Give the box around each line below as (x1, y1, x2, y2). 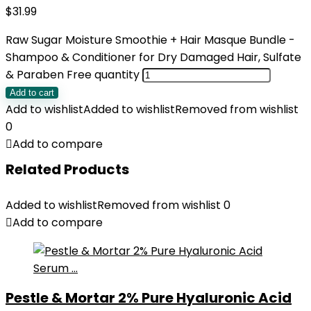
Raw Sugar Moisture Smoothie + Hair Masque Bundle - (6, 32, 295, 48)
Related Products (6, 160, 129, 179)
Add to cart (10, 87, 54, 98)
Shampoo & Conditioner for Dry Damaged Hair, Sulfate (6, 49, 301, 65)
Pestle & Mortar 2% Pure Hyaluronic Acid (6, 288, 292, 308)
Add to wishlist (6, 101, 83, 117)
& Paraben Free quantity (6, 67, 140, 83)
